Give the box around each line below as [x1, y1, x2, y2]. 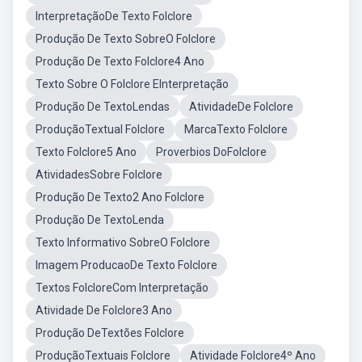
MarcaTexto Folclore [184, 123, 288, 136]
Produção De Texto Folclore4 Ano [36, 55, 204, 68]
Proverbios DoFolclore [156, 145, 267, 158]
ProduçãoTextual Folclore [36, 123, 165, 136]
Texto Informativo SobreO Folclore [36, 236, 210, 249]
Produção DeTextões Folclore [36, 326, 184, 339]
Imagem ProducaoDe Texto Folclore [36, 259, 217, 271]
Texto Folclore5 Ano [36, 145, 137, 158]
